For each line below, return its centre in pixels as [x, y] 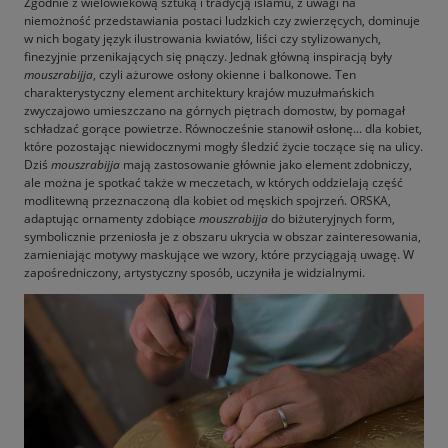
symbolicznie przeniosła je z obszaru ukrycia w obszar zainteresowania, [222, 236]
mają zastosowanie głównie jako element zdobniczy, [266, 164]
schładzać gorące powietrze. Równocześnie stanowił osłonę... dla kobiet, [223, 128]
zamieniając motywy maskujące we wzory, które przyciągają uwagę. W [219, 254]
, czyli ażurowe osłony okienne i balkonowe [211, 74]
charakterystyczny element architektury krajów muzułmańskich [199, 92]
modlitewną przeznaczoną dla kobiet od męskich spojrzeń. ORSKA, [207, 200]
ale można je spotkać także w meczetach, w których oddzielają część [213, 182]
